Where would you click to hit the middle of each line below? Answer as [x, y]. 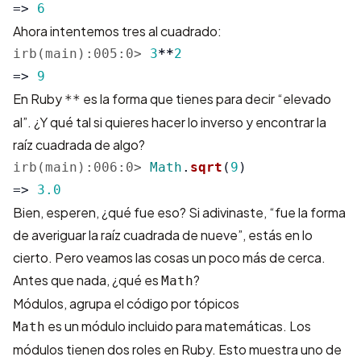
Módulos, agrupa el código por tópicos [126, 303]
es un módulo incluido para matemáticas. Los [178, 326]
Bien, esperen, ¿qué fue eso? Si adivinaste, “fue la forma [179, 212]
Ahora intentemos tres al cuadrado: [117, 31]
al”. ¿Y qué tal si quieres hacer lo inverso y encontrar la [170, 122]
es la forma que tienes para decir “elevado [206, 99]
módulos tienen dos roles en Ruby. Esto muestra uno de [177, 349]
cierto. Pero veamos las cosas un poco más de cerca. [169, 257]
